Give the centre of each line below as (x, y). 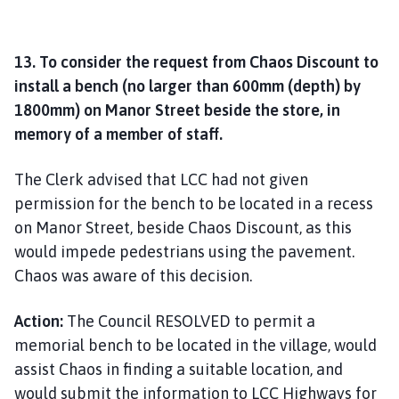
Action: (39, 321)
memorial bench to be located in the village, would (195, 345)
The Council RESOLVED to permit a (189, 321)
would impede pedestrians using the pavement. (186, 251)
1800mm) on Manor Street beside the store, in (177, 110)
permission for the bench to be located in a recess (194, 203)
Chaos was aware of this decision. (133, 275)
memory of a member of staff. (118, 134)
